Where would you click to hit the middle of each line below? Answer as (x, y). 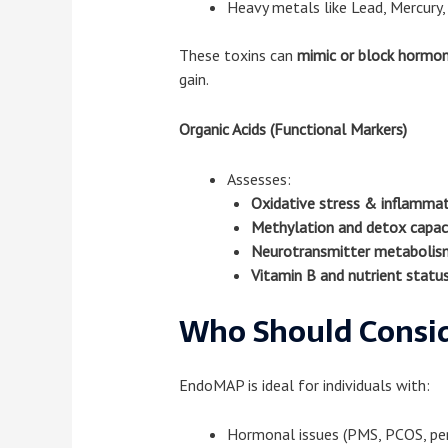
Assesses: (258, 178)
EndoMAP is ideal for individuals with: (304, 384)
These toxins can (237, 55)
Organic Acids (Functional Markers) (292, 129)
